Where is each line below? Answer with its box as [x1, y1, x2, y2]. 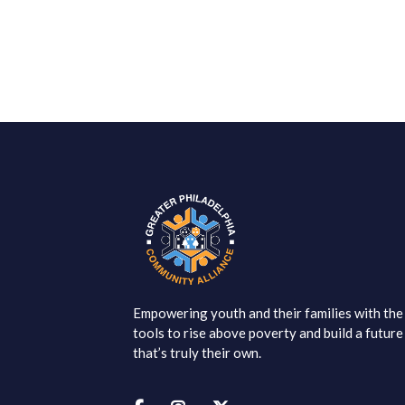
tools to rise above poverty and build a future [133, 325, 403, 342]
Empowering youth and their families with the [133, 305, 403, 322]
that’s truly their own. [133, 344, 261, 362]
